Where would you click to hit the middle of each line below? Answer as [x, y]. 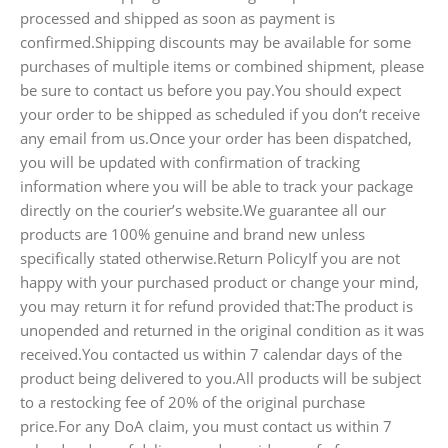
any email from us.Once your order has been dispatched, [216, 137]
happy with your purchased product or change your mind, [219, 281]
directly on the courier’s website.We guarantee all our [203, 209]
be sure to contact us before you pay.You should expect [210, 89]
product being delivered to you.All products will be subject [220, 377]
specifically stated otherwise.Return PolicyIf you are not [210, 257]
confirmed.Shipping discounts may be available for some [215, 41]
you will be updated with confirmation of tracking [190, 161]
